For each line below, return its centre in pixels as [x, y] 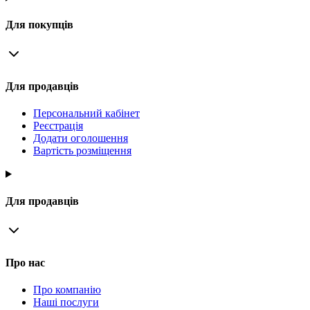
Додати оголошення [81, 138]
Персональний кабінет [86, 113]
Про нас [25, 262]
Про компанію [67, 289]
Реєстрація [58, 125]
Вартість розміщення [82, 150]
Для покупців [39, 25]
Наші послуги [66, 302]
